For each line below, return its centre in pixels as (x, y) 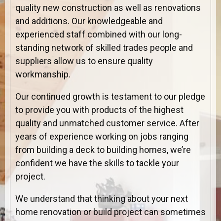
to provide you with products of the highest (99, 110)
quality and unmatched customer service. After (107, 123)
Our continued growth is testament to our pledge (110, 96)
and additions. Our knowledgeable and (89, 21)
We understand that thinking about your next (102, 198)
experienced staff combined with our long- (99, 34)
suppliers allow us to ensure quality (84, 61)
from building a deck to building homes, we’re (103, 149)
